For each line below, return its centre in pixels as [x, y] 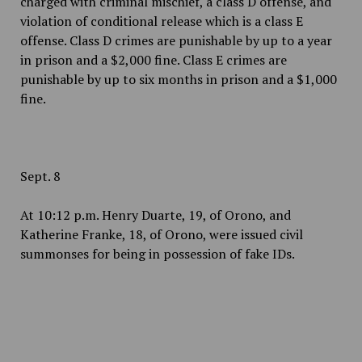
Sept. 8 [40, 176]
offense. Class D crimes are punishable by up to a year [176, 40]
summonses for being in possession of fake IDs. [157, 254]
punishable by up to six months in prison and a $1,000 [178, 79]
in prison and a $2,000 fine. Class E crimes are [153, 60]
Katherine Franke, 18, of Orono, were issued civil [161, 234]
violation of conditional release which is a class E [161, 21]
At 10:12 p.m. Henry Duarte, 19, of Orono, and [155, 215]
